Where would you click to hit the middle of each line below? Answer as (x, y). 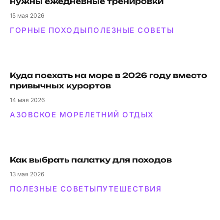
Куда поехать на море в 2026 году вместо (109, 75)
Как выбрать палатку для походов (91, 160)
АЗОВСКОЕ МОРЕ (47, 115)
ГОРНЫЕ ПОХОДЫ (49, 30)
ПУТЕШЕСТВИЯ (129, 189)
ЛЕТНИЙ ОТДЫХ (119, 115)
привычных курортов (60, 86)
